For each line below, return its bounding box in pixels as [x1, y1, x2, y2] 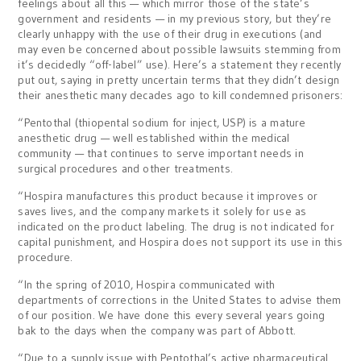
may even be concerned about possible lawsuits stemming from [18, 42, 341, 56]
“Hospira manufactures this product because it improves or [18, 189, 318, 203]
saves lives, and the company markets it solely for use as [18, 204, 307, 218]
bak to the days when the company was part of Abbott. [18, 323, 297, 338]
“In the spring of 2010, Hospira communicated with [18, 277, 276, 292]
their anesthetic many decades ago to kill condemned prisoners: [18, 88, 343, 102]
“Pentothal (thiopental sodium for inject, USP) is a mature [18, 115, 306, 130]
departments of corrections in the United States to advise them [18, 293, 342, 307]
